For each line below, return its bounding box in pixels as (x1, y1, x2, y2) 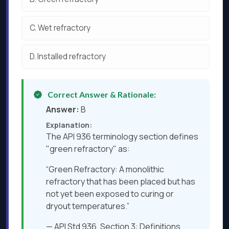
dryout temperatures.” (46, 200, 129, 212)
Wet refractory (38, 22, 90, 34)
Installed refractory (37, 51, 106, 62)
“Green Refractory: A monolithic (46, 164, 164, 175)
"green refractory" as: (46, 143, 130, 155)
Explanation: (46, 120, 92, 130)
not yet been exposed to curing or (46, 188, 174, 200)
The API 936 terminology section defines (46, 131, 198, 143)
